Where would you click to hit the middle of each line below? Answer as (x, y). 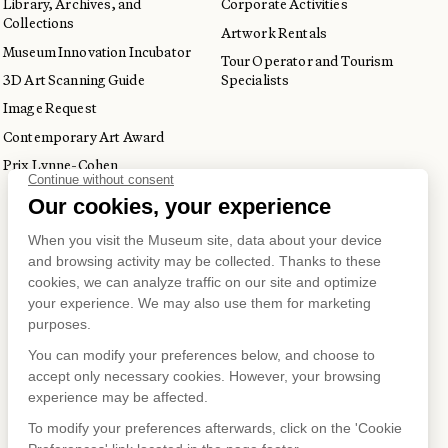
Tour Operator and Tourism (307, 60)
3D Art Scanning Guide (74, 79)
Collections (39, 23)
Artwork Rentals (273, 32)
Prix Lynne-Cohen (61, 164)
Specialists (255, 79)
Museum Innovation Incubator (97, 51)
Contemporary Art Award (84, 136)
